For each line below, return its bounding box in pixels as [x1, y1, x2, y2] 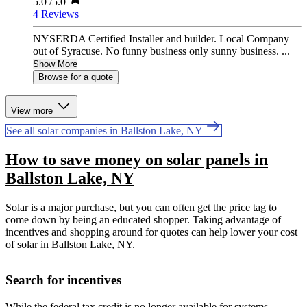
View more [11, 106, 56, 116]
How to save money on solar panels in [5, 151, 268, 169]
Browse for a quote [38, 72, 113, 83]
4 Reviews [33, 8, 79, 21]
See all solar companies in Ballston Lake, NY [6, 125, 205, 137]
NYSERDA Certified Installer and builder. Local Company [33, 33, 289, 45]
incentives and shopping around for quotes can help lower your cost [5, 226, 297, 238]
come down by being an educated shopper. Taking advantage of [5, 214, 281, 226]
